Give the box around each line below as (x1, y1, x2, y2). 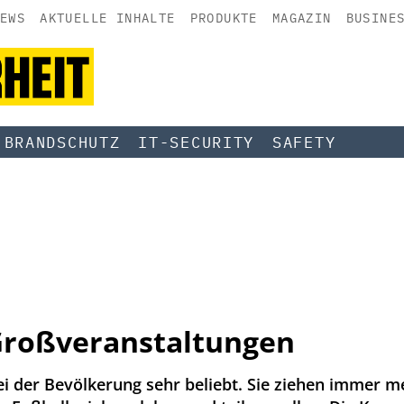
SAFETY (272, 132, 336, 152)
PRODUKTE (189, 10, 258, 26)
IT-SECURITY (138, 132, 255, 152)
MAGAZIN (271, 10, 332, 26)
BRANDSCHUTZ (4, 132, 121, 152)
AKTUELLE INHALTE (40, 10, 176, 26)
